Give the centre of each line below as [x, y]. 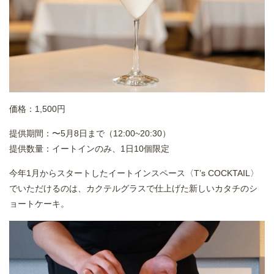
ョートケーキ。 [39, 204]
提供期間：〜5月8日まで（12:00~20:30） [90, 134]
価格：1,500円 [39, 109]
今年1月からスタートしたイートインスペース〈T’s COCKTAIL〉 [134, 173]
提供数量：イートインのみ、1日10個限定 [89, 149]
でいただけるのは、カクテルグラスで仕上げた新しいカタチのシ [133, 189]
